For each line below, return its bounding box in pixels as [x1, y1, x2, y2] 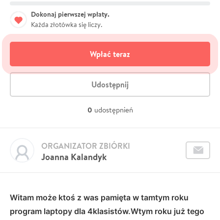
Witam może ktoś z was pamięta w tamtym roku [10, 192, 189, 202]
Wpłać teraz [90, 48, 130, 59]
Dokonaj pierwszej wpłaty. [31, 9, 110, 19]
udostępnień [94, 105, 133, 114]
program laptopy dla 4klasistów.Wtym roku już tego [10, 206, 204, 216]
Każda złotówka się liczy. [31, 20, 102, 29]
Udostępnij [91, 79, 129, 90]
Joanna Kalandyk [41, 150, 107, 163]
